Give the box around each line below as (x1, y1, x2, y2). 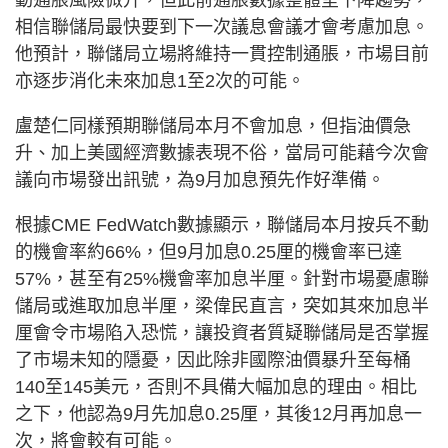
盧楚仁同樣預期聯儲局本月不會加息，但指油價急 (15, 115, 411, 136)
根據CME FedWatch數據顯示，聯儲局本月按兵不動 (15, 214, 429, 235)
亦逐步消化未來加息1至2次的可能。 (15, 70, 305, 91)
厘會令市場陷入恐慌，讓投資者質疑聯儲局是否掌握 (15, 322, 429, 343)
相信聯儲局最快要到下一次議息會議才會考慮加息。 (15, 16, 429, 37)
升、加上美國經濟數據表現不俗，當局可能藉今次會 (15, 142, 429, 163)
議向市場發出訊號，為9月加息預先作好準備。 (15, 169, 385, 190)
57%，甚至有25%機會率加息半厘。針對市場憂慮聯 (15, 268, 429, 289)
